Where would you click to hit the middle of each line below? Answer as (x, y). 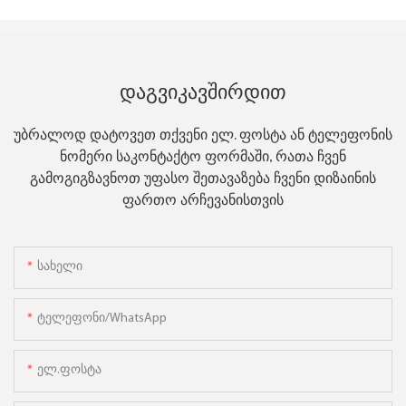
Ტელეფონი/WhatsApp (102, 318)
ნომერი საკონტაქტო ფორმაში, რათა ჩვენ (203, 158)
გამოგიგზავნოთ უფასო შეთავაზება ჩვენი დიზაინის (203, 180)
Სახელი (60, 266)
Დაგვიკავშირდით (203, 95)
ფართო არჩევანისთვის (203, 202)
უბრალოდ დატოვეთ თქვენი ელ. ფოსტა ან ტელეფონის (203, 136)
